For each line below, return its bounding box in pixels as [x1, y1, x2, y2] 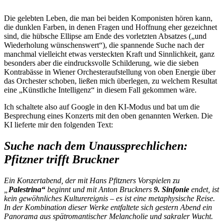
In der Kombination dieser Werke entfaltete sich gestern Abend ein [4, 203, 212, 212]
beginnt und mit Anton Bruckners [47, 185, 154, 194]
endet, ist [191, 185, 219, 194]
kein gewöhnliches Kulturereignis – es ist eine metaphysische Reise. [4, 194, 215, 203]
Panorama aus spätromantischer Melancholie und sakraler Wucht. [4, 212, 213, 221]
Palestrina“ [8, 185, 47, 194]
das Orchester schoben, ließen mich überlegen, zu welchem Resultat [4, 77, 217, 85]
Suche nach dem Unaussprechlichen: [4, 139, 188, 152]
